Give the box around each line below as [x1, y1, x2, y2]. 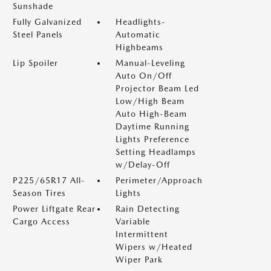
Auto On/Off [116, 71, 172, 80]
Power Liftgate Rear [13, 204, 96, 214]
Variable [116, 217, 150, 226]
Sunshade [13, 1, 53, 11]
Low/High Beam [116, 96, 184, 106]
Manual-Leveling [116, 58, 185, 68]
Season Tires [13, 188, 66, 198]
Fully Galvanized [13, 17, 82, 27]
